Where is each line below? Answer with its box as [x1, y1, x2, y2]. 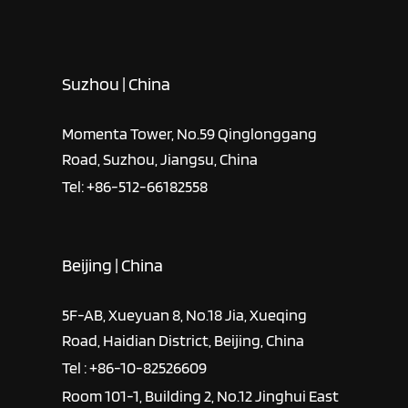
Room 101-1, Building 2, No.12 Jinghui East [62, 385, 340, 405]
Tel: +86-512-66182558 [62, 176, 209, 196]
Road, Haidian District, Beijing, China [62, 331, 305, 351]
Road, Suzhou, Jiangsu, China [62, 148, 259, 168]
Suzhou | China [62, 72, 171, 95]
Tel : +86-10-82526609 [62, 358, 208, 378]
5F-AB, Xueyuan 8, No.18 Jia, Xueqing [62, 305, 308, 325]
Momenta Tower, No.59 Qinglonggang [62, 123, 318, 143]
